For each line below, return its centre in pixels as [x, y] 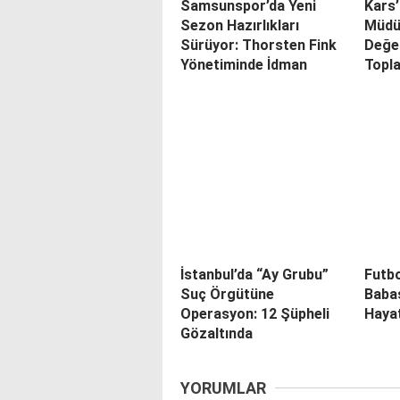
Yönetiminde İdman [244, 65]
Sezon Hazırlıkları [240, 26]
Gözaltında [217, 334]
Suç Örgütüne [227, 295]
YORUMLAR [223, 388]
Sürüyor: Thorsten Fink [258, 46]
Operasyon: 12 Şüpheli [255, 314]
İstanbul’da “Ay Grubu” [254, 275]
